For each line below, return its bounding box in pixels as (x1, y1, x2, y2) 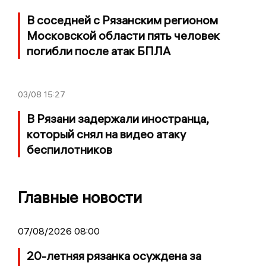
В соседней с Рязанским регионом (27, 12, 218, 27)
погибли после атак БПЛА (27, 43, 170, 58)
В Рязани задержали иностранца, (27, 110, 208, 126)
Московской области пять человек (27, 27, 220, 43)
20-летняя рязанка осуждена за (27, 248, 201, 263)
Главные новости (18, 187, 142, 207)
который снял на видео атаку (27, 126, 186, 141)
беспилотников (27, 141, 112, 157)
